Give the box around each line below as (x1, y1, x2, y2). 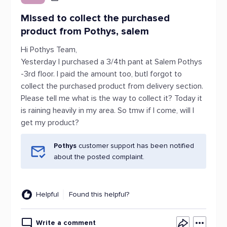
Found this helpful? (69, 190, 129, 199)
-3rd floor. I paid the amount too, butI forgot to (21, 69, 182, 79)
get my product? (21, 118, 79, 128)
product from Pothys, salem (21, 25, 149, 37)
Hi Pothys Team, (21, 45, 77, 55)
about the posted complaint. (54, 153, 144, 161)
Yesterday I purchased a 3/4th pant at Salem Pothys (21, 57, 202, 67)
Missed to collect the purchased (21, 12, 170, 24)
